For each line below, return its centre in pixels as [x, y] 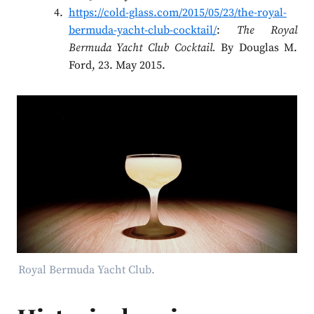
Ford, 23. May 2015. [117, 66]
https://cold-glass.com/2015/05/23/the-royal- [177, 13]
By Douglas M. [257, 48]
